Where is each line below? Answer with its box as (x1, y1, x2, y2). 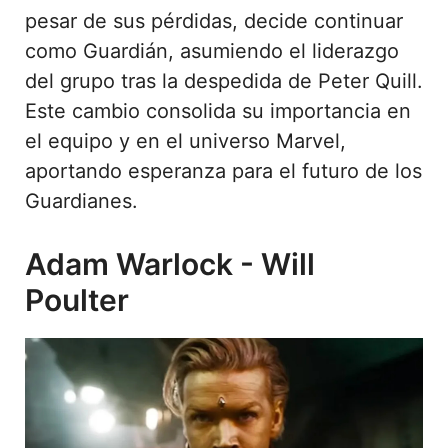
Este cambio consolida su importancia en (25, 98, 411, 123)
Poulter (25, 281, 129, 318)
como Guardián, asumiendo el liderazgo (25, 38, 399, 63)
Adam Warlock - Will (25, 245, 315, 282)
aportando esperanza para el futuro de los (25, 158, 422, 183)
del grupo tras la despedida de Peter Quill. (25, 68, 423, 93)
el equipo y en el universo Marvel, (25, 128, 346, 153)
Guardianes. (25, 188, 138, 213)
